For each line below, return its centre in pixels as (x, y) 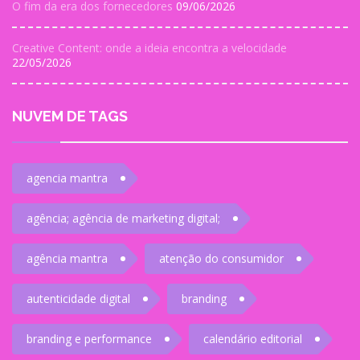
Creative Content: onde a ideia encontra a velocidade (149, 48)
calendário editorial (253, 339)
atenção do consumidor (221, 258)
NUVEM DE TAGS (70, 116)
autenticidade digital (78, 299)
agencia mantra (67, 178)
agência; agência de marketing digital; (123, 218)
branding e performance (89, 339)
